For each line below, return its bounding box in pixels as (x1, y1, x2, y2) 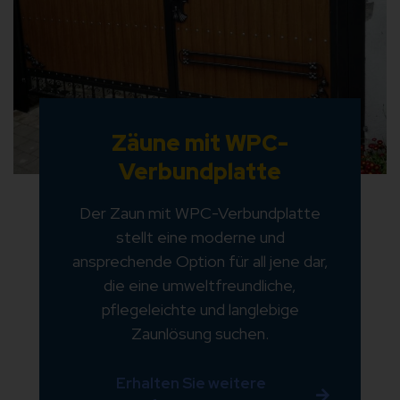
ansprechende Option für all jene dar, (71, 251, 329, 272)
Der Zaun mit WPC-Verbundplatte (79, 203, 321, 224)
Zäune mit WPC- (112, 129, 288, 159)
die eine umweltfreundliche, (104, 275, 296, 296)
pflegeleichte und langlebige (101, 299, 299, 321)
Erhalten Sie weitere (116, 373, 266, 394)
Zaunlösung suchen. (131, 323, 269, 345)
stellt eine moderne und (115, 227, 285, 248)
